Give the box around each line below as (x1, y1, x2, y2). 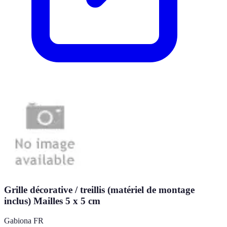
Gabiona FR (4, 216, 44, 225)
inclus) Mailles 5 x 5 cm (4, 196, 100, 207)
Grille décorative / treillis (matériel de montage (4, 184, 195, 196)
